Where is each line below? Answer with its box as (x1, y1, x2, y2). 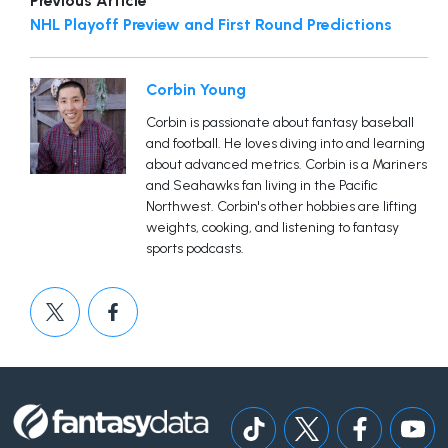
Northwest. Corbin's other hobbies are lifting (146, 197, 417, 215)
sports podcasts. (146, 239, 244, 257)
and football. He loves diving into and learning (146, 134, 425, 152)
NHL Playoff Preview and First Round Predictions (30, 14, 392, 34)
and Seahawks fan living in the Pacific (146, 176, 378, 194)
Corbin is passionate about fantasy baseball (146, 113, 414, 131)
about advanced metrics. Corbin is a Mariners (146, 155, 427, 173)
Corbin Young (146, 79, 246, 99)
